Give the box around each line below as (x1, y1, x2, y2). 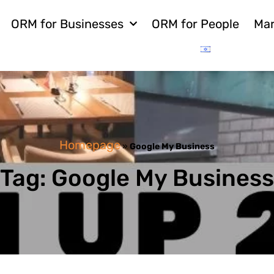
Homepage (59, 137, 120, 152)
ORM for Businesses (11, 17, 124, 32)
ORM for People (152, 17, 240, 32)
